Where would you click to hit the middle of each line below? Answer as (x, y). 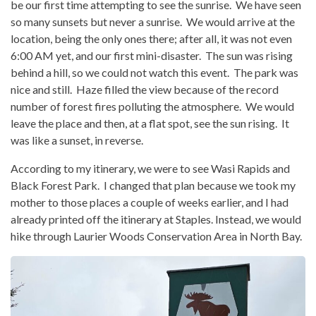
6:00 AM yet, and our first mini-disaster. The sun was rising (152, 56)
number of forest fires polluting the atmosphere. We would (152, 107)
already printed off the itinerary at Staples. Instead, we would (156, 219)
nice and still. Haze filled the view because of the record (145, 90)
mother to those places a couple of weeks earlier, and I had (150, 202)
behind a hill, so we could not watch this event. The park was (154, 73)
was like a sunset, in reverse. (77, 140)
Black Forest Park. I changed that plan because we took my (153, 186)
